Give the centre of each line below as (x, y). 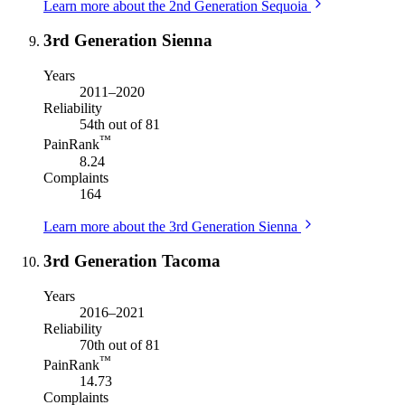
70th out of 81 (120, 344)
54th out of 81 (120, 125)
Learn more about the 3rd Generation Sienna (170, 226)
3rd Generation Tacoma (132, 261)
